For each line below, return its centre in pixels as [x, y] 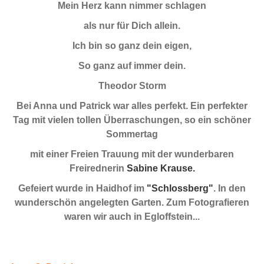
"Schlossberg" [180, 188]
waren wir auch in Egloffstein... [132, 216]
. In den [230, 188]
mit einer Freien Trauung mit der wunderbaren [132, 154]
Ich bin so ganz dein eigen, [132, 45]
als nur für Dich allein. [132, 25]
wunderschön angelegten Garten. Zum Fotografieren [132, 202]
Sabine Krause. [161, 168]
